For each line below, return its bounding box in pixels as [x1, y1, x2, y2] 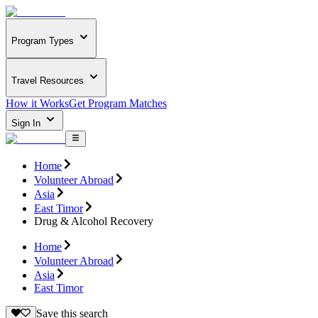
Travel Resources [11, 75, 84, 86]
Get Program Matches [69, 97, 167, 110]
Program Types [11, 35, 74, 47]
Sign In [11, 118, 43, 129]
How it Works [6, 97, 69, 110]
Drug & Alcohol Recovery [34, 214, 153, 227]
